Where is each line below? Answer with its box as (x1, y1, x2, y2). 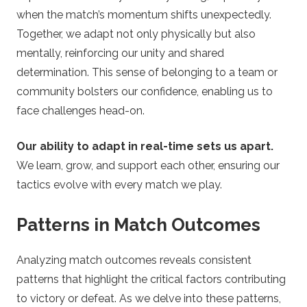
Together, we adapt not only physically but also (16, 27, 256, 41)
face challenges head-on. (16, 104, 145, 118)
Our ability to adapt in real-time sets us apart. (16, 140, 273, 153)
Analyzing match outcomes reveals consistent (16, 253, 251, 267)
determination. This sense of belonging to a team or (16, 66, 278, 79)
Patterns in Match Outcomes (16, 214, 260, 236)
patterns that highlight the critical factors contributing (16, 272, 286, 286)
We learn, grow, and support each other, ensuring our (16, 159, 280, 173)
